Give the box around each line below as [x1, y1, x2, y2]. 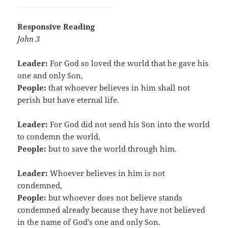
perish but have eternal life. [17, 95, 120, 105]
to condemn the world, [17, 131, 101, 142]
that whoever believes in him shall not [46, 82, 190, 93]
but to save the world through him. [46, 144, 177, 154]
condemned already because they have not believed [17, 205, 206, 215]
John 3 [17, 34, 40, 44]
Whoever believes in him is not [48, 168, 165, 179]
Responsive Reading [17, 21, 95, 32]
